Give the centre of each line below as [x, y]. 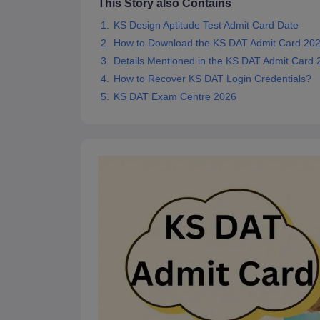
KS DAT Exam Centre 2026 [175, 97]
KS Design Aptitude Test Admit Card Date [206, 25]
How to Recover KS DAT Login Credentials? [212, 79]
